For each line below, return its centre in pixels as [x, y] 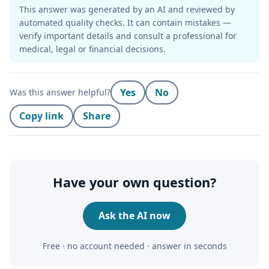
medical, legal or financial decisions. [92, 49]
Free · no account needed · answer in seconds [134, 246]
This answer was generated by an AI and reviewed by [127, 9]
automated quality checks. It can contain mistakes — [125, 22]
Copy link [41, 116]
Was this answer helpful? [60, 92]
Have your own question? [134, 182]
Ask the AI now [134, 215]
